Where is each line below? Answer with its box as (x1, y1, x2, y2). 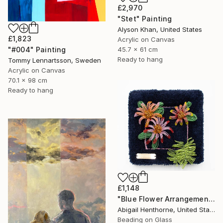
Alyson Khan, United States (117, 25, 202, 33)
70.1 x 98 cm (8, 76, 47, 85)
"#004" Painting (8, 45, 66, 54)
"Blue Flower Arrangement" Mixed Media (208, 194, 215, 203)
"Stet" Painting (117, 14, 172, 23)
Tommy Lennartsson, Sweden (8, 56, 101, 65)
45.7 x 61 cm (117, 45, 158, 53)
